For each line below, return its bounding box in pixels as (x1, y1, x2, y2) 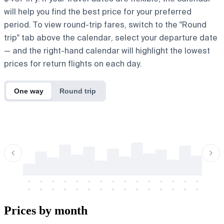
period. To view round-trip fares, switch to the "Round (4, 19, 206, 30)
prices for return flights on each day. (4, 58, 142, 69)
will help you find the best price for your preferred (4, 6, 191, 17)
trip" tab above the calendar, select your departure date (4, 32, 217, 43)
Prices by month (4, 204, 87, 217)
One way (14, 86, 43, 95)
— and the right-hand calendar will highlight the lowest (4, 45, 210, 56)
